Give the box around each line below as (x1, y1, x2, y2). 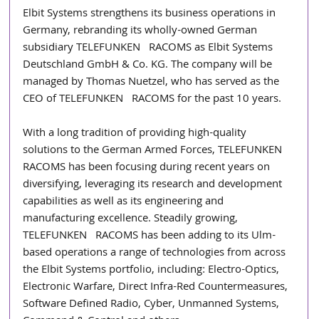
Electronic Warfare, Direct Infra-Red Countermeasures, (23, 278, 291, 297)
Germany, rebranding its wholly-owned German (23, 21, 261, 41)
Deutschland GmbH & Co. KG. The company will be (23, 56, 276, 75)
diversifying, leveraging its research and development (23, 175, 286, 194)
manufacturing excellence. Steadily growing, (23, 209, 241, 229)
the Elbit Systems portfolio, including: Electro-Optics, (23, 261, 283, 280)
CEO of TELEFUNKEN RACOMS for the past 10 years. (23, 90, 282, 109)
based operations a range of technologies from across (23, 244, 289, 263)
